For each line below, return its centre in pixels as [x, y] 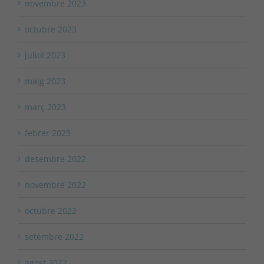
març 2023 [45, 107]
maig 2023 [45, 81]
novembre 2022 [55, 185]
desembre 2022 [55, 159]
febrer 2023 [48, 133]
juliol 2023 [45, 55]
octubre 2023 [51, 29]
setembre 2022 [54, 237]
